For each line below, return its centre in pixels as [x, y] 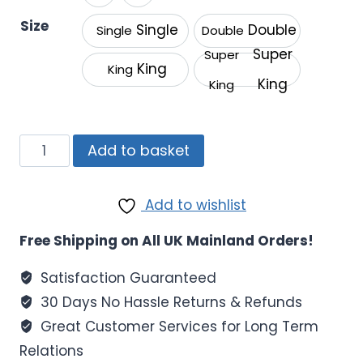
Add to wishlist [196, 205]
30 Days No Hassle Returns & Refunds [170, 302]
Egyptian [49, 297]
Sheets [43, 231]
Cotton [43, 319]
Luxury [40, 144]
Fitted [38, 209]
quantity [49, 341]
